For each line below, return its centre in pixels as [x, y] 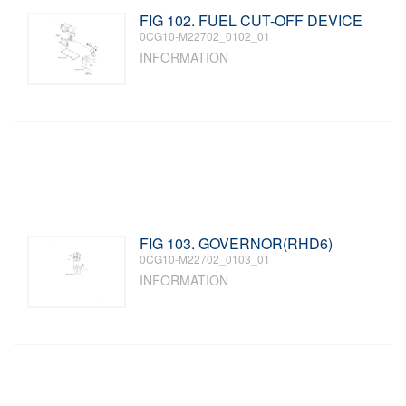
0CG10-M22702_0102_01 [205, 36]
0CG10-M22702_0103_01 [205, 259]
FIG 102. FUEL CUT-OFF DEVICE [251, 20]
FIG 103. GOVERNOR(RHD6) [237, 243]
